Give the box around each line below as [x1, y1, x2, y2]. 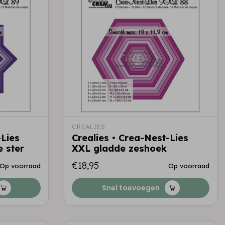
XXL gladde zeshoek [72, 143, 167, 154]
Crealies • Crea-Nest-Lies [72, 132, 188, 144]
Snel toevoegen [101, 183, 160, 193]
